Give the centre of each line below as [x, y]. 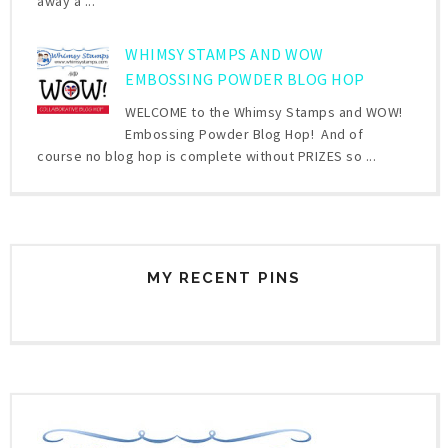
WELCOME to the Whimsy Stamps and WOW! [264, 111]
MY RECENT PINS [224, 277]
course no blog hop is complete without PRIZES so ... [206, 155]
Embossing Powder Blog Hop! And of [244, 133]
